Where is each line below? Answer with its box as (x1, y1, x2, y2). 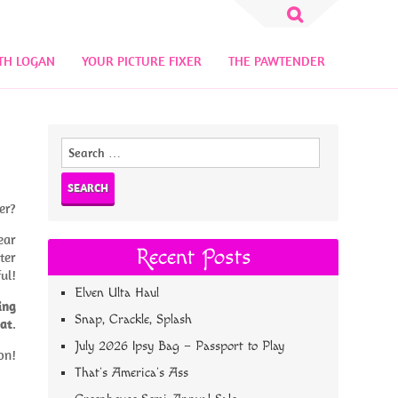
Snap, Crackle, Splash (75, 312, 193, 327)
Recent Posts (135, 244, 251, 270)
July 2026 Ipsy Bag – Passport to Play (75, 338, 285, 354)
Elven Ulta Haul (75, 285, 160, 300)
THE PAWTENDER (227, 52, 325, 69)
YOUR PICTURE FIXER (81, 52, 202, 69)
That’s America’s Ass (75, 365, 189, 380)
